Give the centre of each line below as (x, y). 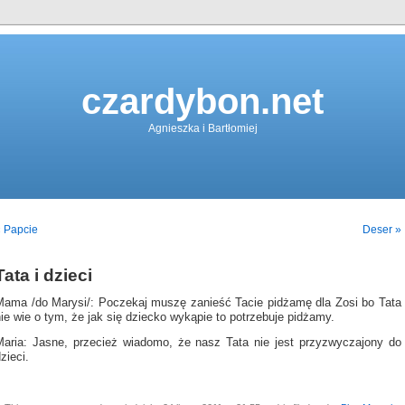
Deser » (382, 230)
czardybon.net (202, 101)
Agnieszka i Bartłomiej (202, 128)
